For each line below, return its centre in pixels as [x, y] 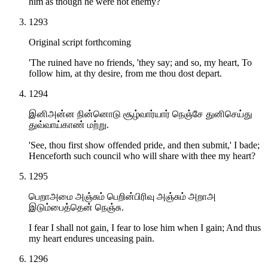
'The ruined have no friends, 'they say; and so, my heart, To [140, 62]
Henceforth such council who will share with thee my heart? [142, 156]
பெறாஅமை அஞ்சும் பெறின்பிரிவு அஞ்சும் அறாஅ [122, 196]
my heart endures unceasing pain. [92, 238]
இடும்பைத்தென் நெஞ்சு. [76, 207]
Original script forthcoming [80, 42]
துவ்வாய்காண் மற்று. [69, 124]
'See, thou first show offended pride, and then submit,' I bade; [144, 145]
